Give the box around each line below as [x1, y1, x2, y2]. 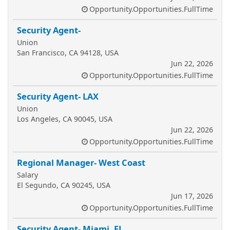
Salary [17, 170, 38, 180]
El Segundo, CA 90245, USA [17, 180, 110, 190]
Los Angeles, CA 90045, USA [17, 114, 112, 124]
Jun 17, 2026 [171, 191, 213, 201]
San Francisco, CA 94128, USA [17, 48, 119, 57]
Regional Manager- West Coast [17, 157, 145, 168]
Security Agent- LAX [17, 90, 99, 102]
